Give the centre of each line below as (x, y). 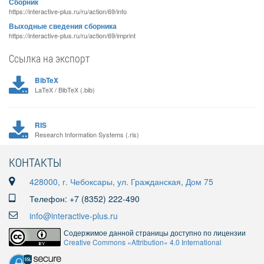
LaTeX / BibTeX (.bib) (65, 90)
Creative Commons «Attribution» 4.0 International (143, 242)
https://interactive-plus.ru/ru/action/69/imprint (72, 35)
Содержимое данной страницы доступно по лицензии (155, 232)
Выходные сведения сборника (63, 26)
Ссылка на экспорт (49, 58)
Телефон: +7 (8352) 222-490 (85, 199)
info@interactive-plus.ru (74, 216)
